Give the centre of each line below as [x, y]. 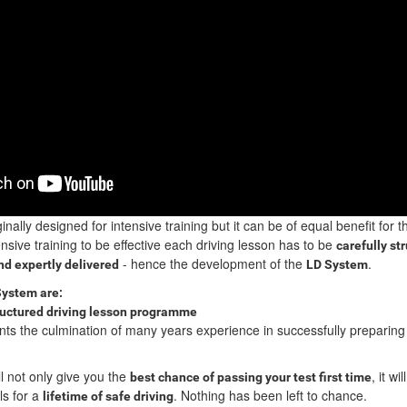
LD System [337, 265]
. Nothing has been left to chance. [270, 396]
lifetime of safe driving [108, 397]
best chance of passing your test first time [251, 377]
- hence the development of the [213, 264]
